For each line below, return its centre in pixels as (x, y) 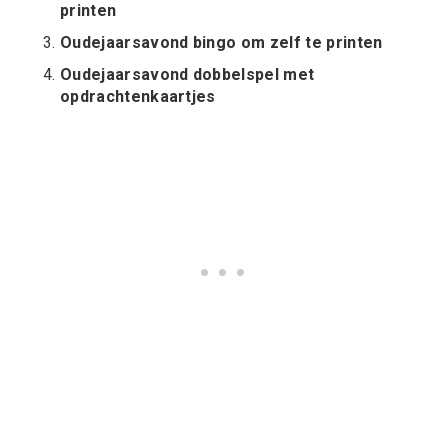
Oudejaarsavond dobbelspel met (187, 75)
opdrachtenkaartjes (138, 97)
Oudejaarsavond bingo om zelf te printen (221, 43)
